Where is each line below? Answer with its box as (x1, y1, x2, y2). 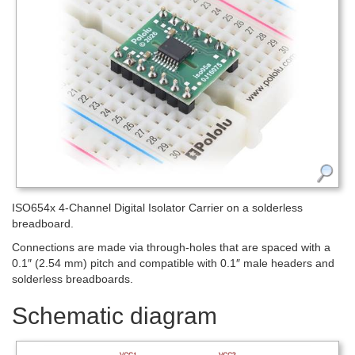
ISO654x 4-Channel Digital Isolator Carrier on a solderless (12, 200, 303, 214)
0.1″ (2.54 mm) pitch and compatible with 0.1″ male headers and (12, 256, 334, 269)
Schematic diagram (12, 302, 217, 329)
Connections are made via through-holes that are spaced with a (12, 240, 330, 254)
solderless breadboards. (12, 272, 133, 285)
